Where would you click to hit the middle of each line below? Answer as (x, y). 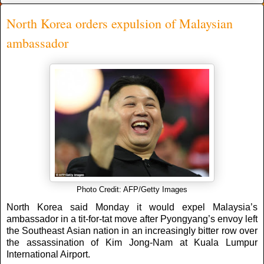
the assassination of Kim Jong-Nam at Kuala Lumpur (132, 242)
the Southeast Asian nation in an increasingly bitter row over (132, 230)
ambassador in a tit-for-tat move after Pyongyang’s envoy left (132, 219)
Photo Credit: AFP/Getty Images (132, 189)
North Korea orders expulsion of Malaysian (120, 23)
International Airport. (48, 254)
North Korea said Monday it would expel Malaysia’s (132, 207)
